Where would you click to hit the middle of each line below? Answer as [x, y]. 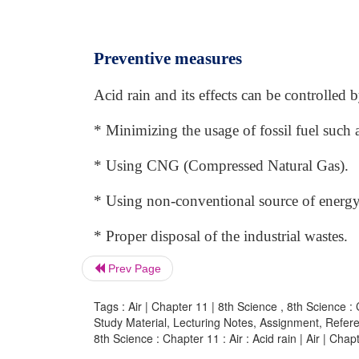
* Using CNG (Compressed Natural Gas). [221, 165]
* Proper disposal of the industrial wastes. [221, 236]
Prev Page [133, 268]
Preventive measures [168, 58]
